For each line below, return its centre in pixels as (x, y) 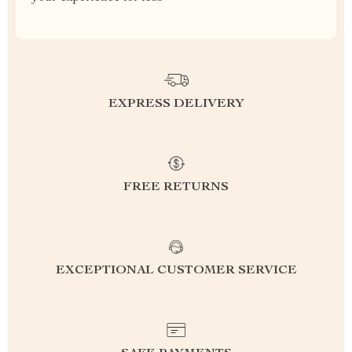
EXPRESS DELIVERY (176, 104)
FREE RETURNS (176, 188)
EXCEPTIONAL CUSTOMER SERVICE (176, 271)
